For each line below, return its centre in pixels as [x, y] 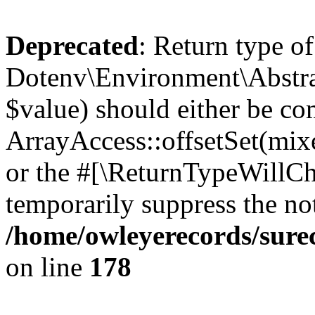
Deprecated [72, 45]
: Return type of [226, 45]
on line [47, 267]
